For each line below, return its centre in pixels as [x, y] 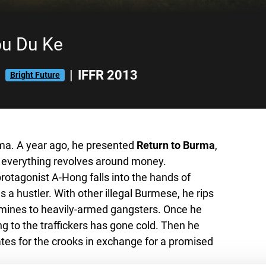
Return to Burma [176, 145]
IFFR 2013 [108, 75]
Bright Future [35, 75]
